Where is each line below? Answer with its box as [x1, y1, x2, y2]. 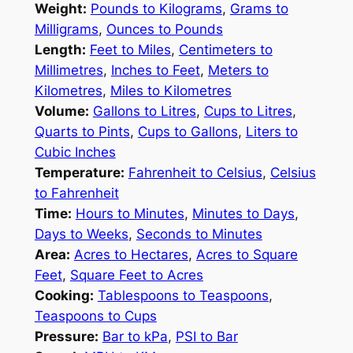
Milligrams [34, 20, 98, 37]
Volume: [34, 102, 89, 119]
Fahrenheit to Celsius [128, 164, 262, 180]
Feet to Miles [89, 41, 171, 58]
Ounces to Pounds [106, 20, 223, 37]
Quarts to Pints [34, 123, 130, 139]
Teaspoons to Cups [34, 307, 157, 324]
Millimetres [34, 61, 103, 78]
